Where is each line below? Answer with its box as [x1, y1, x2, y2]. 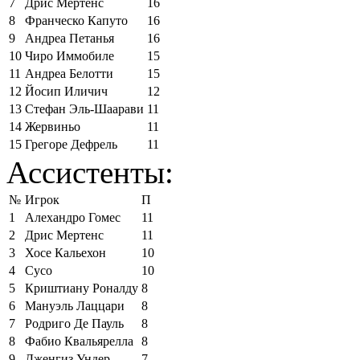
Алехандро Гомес [25, 210, 121, 224]
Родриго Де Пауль [25, 316, 124, 330]
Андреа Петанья [25, 31, 114, 45]
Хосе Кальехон [25, 245, 106, 260]
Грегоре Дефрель [25, 137, 117, 151]
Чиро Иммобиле [25, 48, 114, 63]
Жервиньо [25, 119, 80, 133]
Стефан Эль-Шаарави [25, 101, 144, 116]
